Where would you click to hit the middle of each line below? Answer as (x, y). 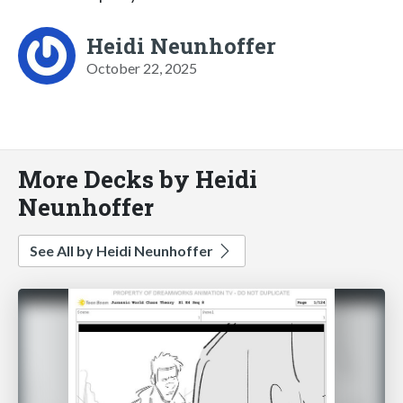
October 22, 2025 (142, 67)
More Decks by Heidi (138, 178)
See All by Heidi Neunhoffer (123, 250)
